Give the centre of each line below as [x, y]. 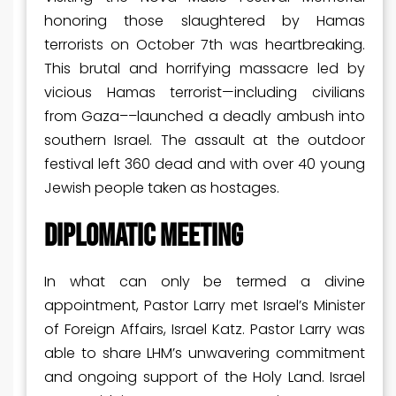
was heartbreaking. [294, 45]
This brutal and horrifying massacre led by [205, 69]
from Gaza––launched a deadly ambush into [205, 117]
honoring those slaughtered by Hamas [205, 21]
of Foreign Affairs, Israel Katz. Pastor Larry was [205, 330]
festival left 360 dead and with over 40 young [205, 164]
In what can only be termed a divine [205, 282]
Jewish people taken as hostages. [162, 188]
